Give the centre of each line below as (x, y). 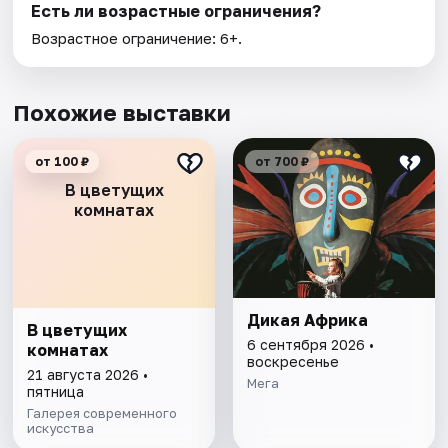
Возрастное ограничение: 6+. (137, 38)
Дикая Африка (307, 320)
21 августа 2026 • (88, 375)
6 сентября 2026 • (310, 345)
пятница (56, 392)
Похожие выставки (122, 113)
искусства (61, 428)
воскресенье (292, 362)
